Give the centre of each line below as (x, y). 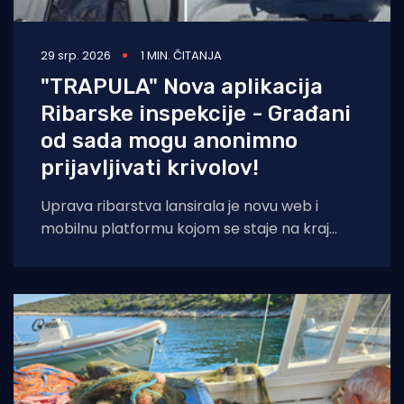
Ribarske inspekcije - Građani (196, 113)
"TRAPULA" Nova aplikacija (182, 86)
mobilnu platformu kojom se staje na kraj (185, 228)
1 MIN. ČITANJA (181, 55)
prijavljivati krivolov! (150, 167)
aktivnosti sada (94, 273)
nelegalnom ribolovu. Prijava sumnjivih (174, 251)
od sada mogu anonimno (169, 140)
